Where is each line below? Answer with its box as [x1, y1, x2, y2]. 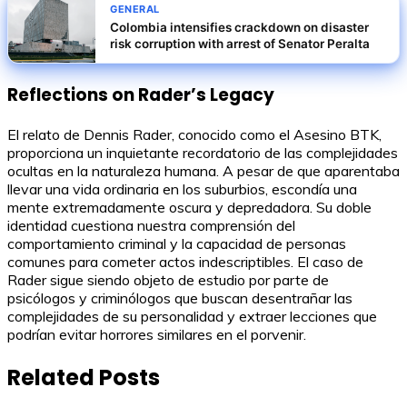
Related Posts [7, 362, 160, 392]
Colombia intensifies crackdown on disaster [110, 20, 369, 35]
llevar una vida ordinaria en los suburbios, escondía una [7, 179, 357, 198]
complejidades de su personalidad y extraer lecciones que [7, 306, 377, 325]
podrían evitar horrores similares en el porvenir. [7, 324, 306, 343]
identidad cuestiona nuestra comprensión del [7, 215, 295, 234]
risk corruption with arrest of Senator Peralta [110, 36, 370, 52]
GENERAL [110, 3, 160, 16]
